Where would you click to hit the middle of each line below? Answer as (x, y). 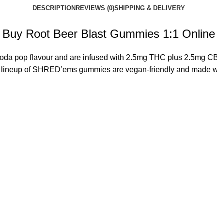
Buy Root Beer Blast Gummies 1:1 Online (108, 34)
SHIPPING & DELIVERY (149, 8)
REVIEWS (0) (95, 8)
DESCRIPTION (54, 8)
